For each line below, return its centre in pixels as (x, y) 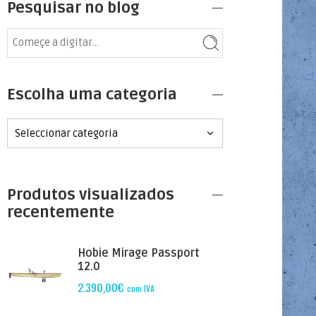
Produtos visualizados (91, 194)
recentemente (61, 212)
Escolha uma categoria (92, 94)
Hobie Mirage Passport (139, 253)
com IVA (141, 288)
